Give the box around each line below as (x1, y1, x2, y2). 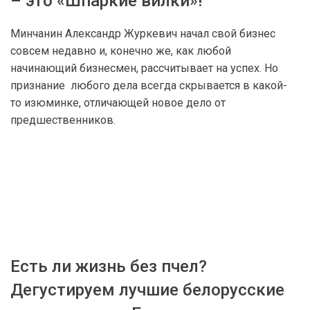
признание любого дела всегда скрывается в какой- (10, 79, 287, 92)
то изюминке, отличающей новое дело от (10, 96, 226, 109)
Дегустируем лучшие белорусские (10, 280, 284, 300)
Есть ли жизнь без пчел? (10, 257, 207, 276)
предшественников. (10, 113, 116, 127)
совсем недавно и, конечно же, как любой (10, 44, 231, 57)
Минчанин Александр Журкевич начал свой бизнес (10, 27, 275, 40)
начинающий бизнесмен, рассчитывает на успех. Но (10, 62, 278, 75)
